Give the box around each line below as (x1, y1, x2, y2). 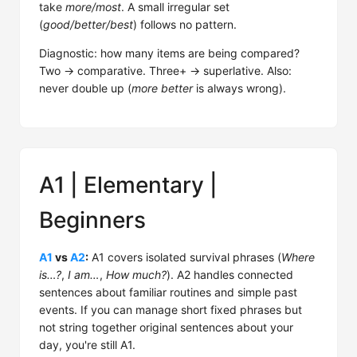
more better (131, 81, 193, 95)
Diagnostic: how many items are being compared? (39, 46, 300, 60)
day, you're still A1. (39, 338, 135, 351)
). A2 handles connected (167, 268, 293, 281)
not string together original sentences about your (39, 320, 293, 334)
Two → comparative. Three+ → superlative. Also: (39, 64, 292, 77)
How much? (106, 268, 167, 281)
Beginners (39, 206, 146, 233)
